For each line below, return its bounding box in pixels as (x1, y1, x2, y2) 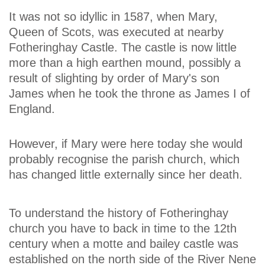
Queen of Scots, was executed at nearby (9, 25, 224, 39)
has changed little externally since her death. (9, 168, 243, 182)
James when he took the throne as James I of (9, 87, 250, 101)
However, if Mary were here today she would (9, 137, 243, 151)
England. (9, 102, 55, 116)
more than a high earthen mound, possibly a (9, 56, 241, 70)
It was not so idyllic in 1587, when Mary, (9, 10, 218, 24)
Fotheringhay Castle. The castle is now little (9, 41, 237, 54)
